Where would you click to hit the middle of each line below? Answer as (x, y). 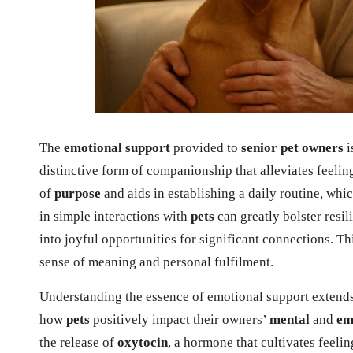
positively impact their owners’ (180, 319)
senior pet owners (292, 147)
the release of (78, 342)
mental (290, 319)
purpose (78, 193)
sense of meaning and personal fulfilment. (156, 262)
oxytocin (143, 342)
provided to (206, 147)
